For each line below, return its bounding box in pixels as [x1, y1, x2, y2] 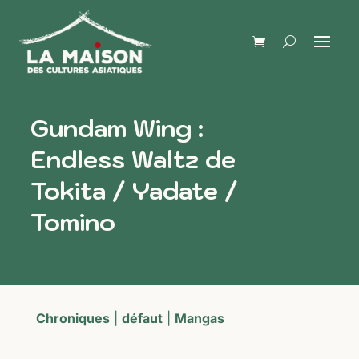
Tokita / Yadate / [30, 175, 238, 206]
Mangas [174, 310, 224, 326]
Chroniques [35, 310, 110, 326]
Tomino [30, 206, 115, 237]
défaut [121, 310, 163, 326]
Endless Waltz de [30, 143, 236, 175]
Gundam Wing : [30, 112, 204, 143]
